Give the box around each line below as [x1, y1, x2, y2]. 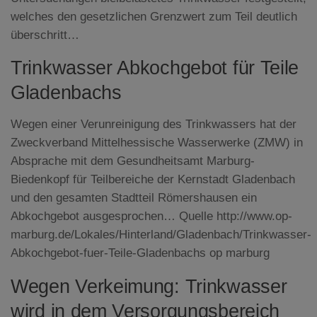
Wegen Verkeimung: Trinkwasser [11, 276, 287, 298]
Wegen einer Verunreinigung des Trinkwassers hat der [11, 117, 296, 132]
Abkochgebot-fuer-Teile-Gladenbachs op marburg [11, 246, 270, 260]
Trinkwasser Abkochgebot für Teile [11, 57, 299, 79]
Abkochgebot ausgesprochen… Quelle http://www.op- [11, 209, 292, 224]
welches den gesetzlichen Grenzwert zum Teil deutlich [11, 9, 297, 23]
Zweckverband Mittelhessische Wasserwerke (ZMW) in [11, 136, 303, 150]
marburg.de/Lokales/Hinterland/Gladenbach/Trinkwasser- [11, 228, 311, 242]
